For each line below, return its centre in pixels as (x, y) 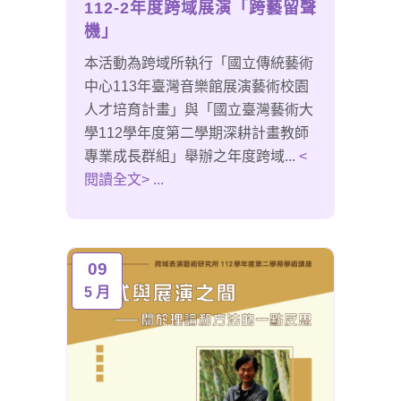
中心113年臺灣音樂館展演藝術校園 (196, 87)
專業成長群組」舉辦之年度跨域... (190, 157)
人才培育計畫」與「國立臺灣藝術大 (199, 110)
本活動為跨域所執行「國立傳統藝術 (199, 64)
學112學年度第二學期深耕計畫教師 (196, 133)
